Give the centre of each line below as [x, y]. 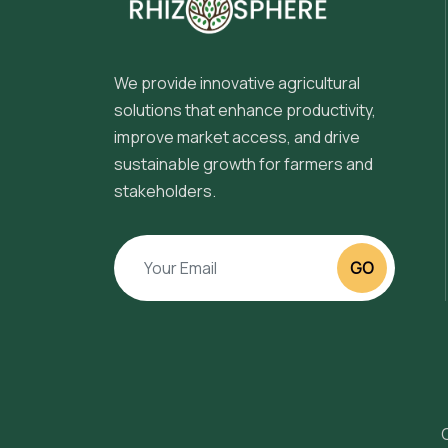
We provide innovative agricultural [237, 83]
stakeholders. [165, 191]
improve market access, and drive [237, 137]
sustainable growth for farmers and [243, 164]
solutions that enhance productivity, [245, 110]
